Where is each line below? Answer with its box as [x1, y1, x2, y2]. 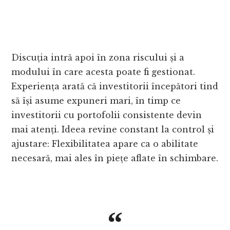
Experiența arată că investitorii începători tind [11, 81, 219, 92]
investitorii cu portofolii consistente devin [11, 110, 202, 121]
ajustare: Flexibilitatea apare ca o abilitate [11, 139, 199, 149]
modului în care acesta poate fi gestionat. [11, 67, 196, 78]
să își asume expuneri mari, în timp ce [11, 95, 181, 106]
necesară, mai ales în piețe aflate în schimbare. [11, 153, 219, 164]
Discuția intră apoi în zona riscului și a [11, 52, 185, 63]
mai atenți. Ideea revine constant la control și [11, 124, 215, 135]
